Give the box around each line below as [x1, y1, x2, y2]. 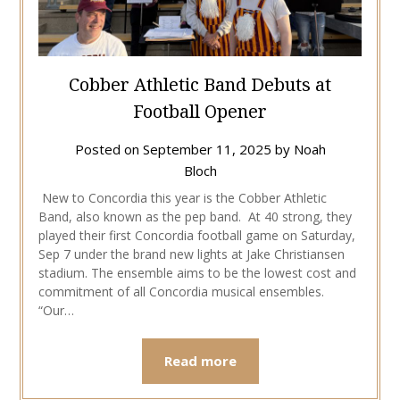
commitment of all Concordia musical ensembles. [37, 282, 324, 300]
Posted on [74, 139, 143, 158]
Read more [163, 351, 237, 370]
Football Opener [133, 98, 267, 123]
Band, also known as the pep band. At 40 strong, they [37, 207, 352, 225]
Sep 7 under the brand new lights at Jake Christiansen [37, 245, 345, 262]
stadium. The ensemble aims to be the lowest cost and [37, 263, 356, 281]
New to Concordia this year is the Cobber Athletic [37, 188, 327, 206]
